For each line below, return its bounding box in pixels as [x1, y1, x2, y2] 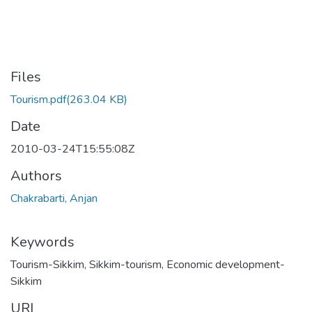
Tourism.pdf [10, 92, 66, 107]
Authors [10, 166, 62, 185]
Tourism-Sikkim [10, 257, 84, 272]
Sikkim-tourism [89, 257, 162, 272]
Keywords [10, 233, 75, 251]
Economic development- [166, 257, 285, 272]
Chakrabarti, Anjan [10, 191, 97, 206]
